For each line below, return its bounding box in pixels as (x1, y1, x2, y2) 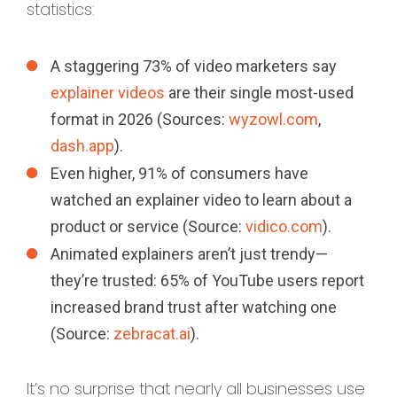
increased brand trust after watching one (51, 297, 337, 316)
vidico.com (245, 216, 323, 236)
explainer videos (51, 82, 165, 102)
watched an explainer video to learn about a (51, 190, 352, 209)
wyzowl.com (229, 109, 318, 128)
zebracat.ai (113, 323, 191, 343)
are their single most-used (165, 82, 354, 102)
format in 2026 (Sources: (51, 109, 229, 128)
